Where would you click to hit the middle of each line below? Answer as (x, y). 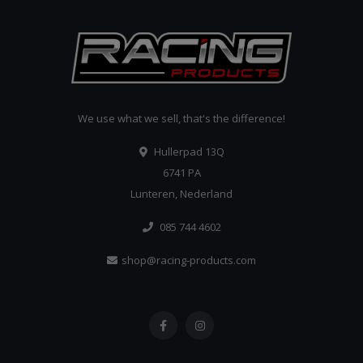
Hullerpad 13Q (188, 152)
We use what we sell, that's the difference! (181, 119)
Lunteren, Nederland (181, 194)
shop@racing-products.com (189, 261)
